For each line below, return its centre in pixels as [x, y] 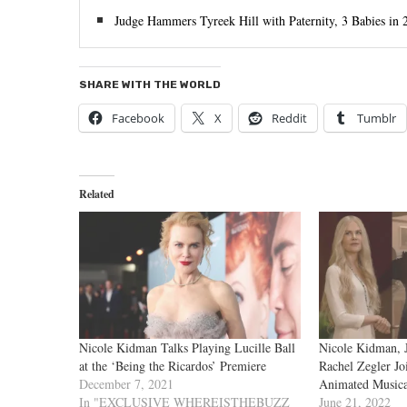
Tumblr [377, 119]
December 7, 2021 [126, 383]
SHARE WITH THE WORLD [150, 85]
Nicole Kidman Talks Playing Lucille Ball [187, 347]
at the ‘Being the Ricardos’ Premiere [173, 365]
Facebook [138, 119]
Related [97, 194]
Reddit [289, 119]
